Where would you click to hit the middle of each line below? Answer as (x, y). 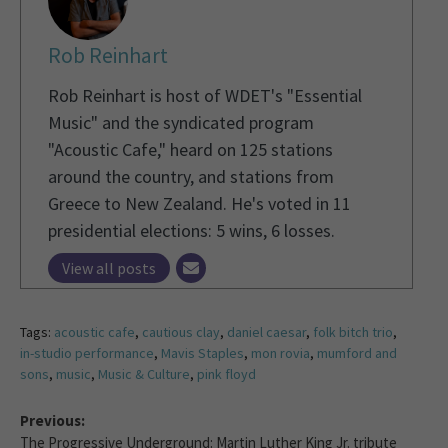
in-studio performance (87, 352)
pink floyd (226, 373)
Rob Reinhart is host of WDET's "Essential (205, 95)
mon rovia (280, 352)
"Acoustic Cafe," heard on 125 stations (190, 149)
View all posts (109, 267)
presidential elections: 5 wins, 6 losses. (191, 230)
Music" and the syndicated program (181, 122)
